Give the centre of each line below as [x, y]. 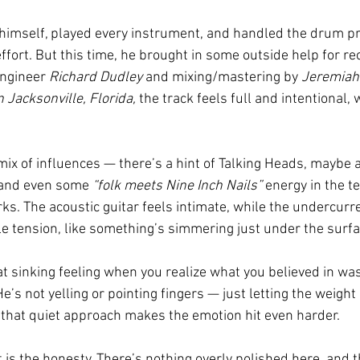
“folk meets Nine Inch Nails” [177, 186]
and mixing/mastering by [222, 78]
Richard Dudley [96, 78]
